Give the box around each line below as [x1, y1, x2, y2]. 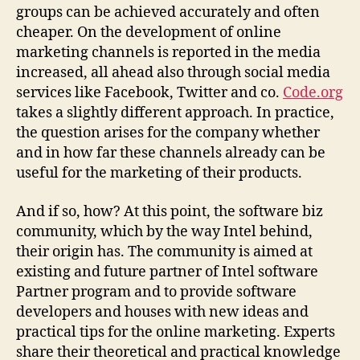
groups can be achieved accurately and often [16, 3, 320, 22]
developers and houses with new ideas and [16, 302, 309, 321]
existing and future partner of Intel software [16, 262, 318, 281]
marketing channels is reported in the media [16, 43, 321, 62]
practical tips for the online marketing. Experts [16, 322, 335, 342]
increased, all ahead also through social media [16, 63, 330, 82]
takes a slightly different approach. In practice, [16, 104, 334, 122]
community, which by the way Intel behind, [16, 222, 313, 241]
